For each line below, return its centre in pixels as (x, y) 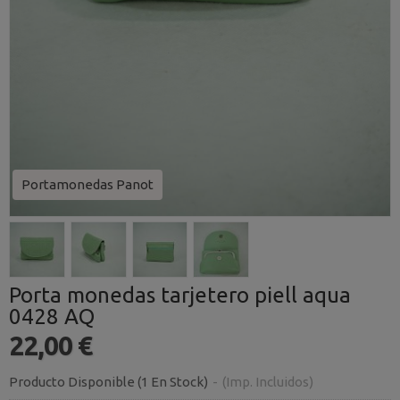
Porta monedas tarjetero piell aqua (180, 295)
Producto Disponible (72, 382)
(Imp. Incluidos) (268, 382)
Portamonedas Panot (87, 184)
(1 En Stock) (174, 382)
